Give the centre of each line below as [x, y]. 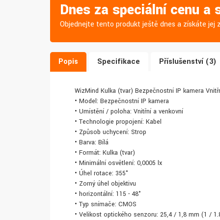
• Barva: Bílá [92, 143]
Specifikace [119, 62]
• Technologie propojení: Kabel [118, 122]
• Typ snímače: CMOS [106, 205]
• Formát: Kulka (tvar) [105, 153]
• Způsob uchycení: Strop [110, 132]
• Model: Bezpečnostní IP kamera [122, 101]
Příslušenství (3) [188, 62]
